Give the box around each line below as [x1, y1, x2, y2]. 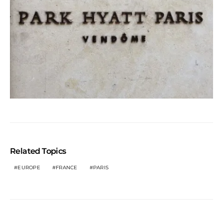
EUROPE [17, 164, 40, 171]
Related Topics [10, 146, 66, 156]
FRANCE [56, 164, 78, 171]
